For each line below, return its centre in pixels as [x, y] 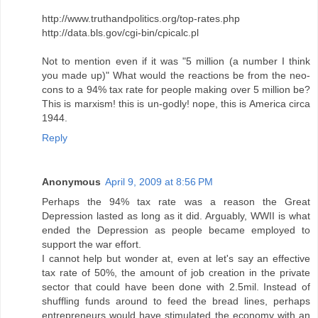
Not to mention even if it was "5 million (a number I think [176, 61]
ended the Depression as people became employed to [176, 230]
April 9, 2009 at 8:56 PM [159, 182]
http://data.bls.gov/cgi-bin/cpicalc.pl [120, 33]
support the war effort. [92, 245]
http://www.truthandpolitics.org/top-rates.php [141, 19]
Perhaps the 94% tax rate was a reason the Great [176, 202]
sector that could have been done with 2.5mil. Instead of [176, 287]
